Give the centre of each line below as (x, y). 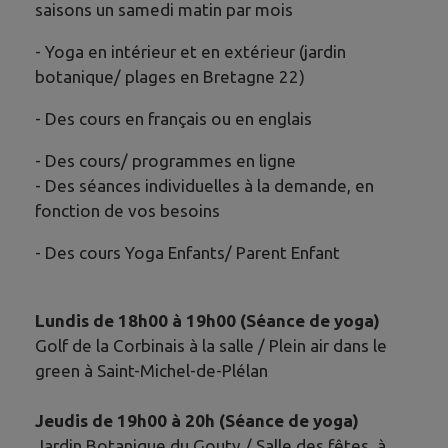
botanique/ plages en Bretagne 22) (170, 76)
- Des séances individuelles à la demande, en (204, 186)
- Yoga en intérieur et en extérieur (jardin (190, 51)
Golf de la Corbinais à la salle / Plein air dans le (211, 345)
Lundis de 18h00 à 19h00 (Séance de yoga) (207, 320)
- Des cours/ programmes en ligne (165, 161)
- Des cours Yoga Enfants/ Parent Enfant (187, 253)
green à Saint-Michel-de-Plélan (151, 370)
